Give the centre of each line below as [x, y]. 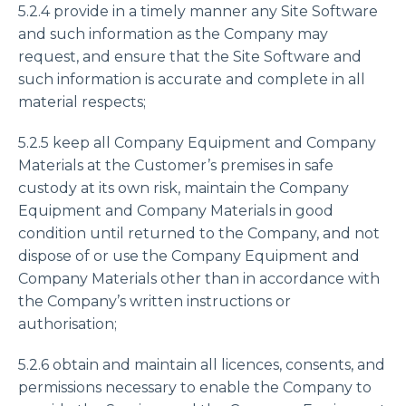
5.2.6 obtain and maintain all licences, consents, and [202, 365]
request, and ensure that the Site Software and [190, 57]
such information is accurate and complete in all [192, 79]
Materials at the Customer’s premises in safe [176, 165]
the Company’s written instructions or [155, 301]
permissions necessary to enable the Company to [195, 387]
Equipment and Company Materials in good [176, 211]
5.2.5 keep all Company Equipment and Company [197, 143]
